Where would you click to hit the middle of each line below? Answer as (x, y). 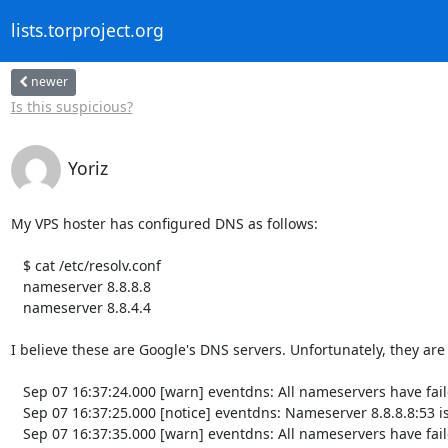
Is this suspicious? (71, 106)
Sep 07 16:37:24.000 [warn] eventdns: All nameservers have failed (16, 391)
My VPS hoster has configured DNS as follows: (164, 223)
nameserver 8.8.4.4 (16, 307)
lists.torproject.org (87, 30)
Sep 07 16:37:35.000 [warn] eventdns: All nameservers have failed (16, 433)
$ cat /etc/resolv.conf (16, 265)
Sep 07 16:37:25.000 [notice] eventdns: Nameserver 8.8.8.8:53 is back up (16, 412)
